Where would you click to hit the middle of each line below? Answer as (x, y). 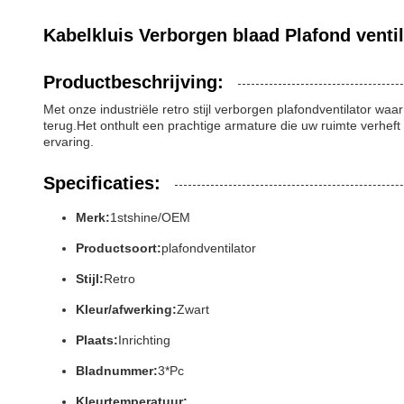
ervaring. (69, 142)
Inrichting (144, 340)
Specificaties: (102, 183)
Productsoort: (119, 248)
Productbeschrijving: (133, 82)
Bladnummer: (117, 371)
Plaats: (97, 340)
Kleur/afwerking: (126, 309)
